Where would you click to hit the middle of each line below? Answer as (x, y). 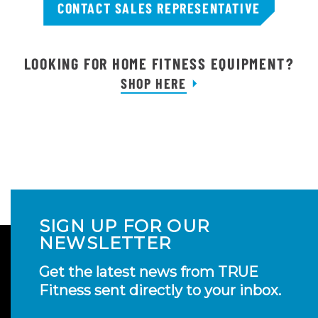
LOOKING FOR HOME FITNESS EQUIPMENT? (159, 63)
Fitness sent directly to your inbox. (160, 290)
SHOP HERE (154, 83)
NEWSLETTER (105, 243)
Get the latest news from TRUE (149, 272)
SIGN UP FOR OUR (124, 226)
